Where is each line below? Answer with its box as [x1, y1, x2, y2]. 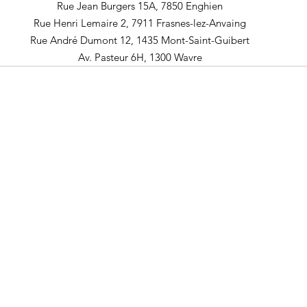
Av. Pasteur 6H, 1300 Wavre [77, 51, 202, 64]
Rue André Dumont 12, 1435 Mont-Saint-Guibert [30, 34, 249, 47]
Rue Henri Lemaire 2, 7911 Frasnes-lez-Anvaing [34, 16, 246, 30]
